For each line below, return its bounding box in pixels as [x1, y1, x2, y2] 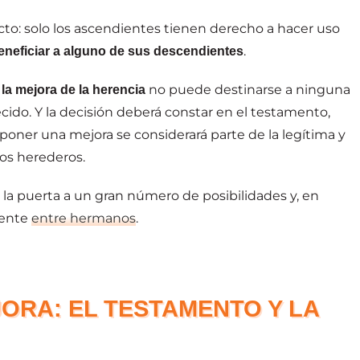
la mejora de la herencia [2, 82, 149, 96]
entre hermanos [31, 210, 136, 226]
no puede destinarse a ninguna [149, 81, 350, 97]
